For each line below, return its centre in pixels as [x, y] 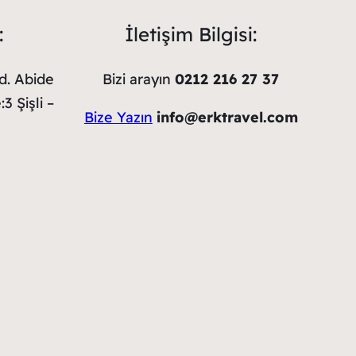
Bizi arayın [139, 79]
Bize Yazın [118, 117]
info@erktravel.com [227, 117]
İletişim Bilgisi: [191, 34]
